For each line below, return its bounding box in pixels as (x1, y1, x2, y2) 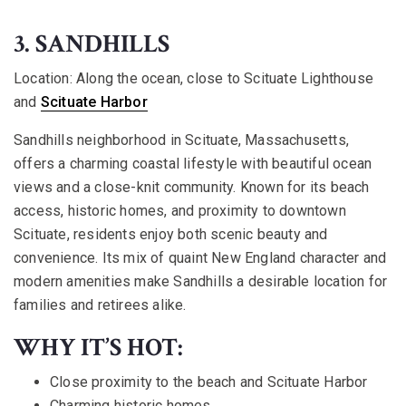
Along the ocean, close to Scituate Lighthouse (72, 69, 374, 87)
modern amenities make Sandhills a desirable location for (14, 272, 388, 290)
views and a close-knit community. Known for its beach (14, 178, 370, 196)
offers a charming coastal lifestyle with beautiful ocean (14, 154, 372, 172)
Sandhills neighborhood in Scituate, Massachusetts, (14, 130, 350, 149)
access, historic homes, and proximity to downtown (14, 201, 346, 219)
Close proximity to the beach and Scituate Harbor (50, 372, 368, 391)
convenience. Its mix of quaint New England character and (14, 248, 387, 266)
